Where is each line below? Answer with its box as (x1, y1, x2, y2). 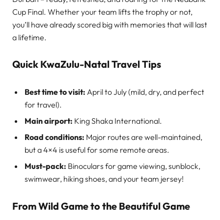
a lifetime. (12, 32, 47, 42)
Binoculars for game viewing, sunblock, (66, 161, 200, 171)
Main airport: (25, 115, 73, 126)
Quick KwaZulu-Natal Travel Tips (12, 57, 161, 70)
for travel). (25, 99, 62, 110)
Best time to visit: (25, 86, 85, 97)
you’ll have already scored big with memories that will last (12, 19, 207, 29)
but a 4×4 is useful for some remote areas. (25, 144, 169, 155)
